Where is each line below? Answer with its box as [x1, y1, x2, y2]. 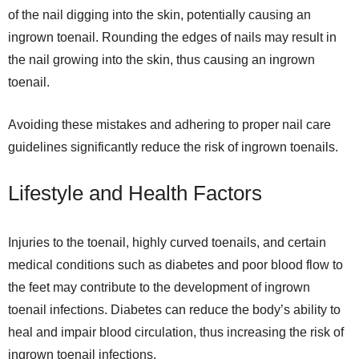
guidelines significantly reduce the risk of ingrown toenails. [8, 140, 338, 154]
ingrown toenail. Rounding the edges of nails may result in [8, 30, 337, 44]
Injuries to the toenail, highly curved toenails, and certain [8, 236, 326, 249]
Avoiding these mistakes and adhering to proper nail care [8, 118, 331, 131]
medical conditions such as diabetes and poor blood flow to [8, 258, 343, 272]
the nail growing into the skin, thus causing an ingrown [8, 53, 315, 67]
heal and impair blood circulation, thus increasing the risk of [8, 325, 344, 339]
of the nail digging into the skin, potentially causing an [8, 8, 311, 22]
